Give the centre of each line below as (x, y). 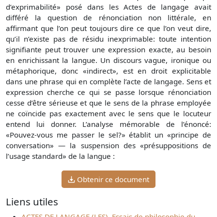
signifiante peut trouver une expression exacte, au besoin (108, 50)
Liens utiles (32, 202)
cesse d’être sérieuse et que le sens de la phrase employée (108, 103)
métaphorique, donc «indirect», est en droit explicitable (108, 71)
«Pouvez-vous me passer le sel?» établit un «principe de (108, 135)
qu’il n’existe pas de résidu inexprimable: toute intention (108, 39)
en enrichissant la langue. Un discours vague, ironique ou (108, 60)
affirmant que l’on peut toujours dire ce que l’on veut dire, (108, 28)
